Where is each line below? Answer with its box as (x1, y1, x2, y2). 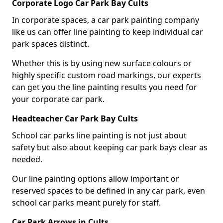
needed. (12, 153, 44, 165)
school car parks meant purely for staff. (12, 197, 161, 208)
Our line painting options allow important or (12, 173, 179, 184)
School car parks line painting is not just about (12, 129, 187, 141)
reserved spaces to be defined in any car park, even (12, 185, 205, 196)
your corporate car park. (12, 93, 105, 105)
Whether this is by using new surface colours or (12, 57, 192, 69)
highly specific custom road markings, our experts (12, 69, 201, 81)
